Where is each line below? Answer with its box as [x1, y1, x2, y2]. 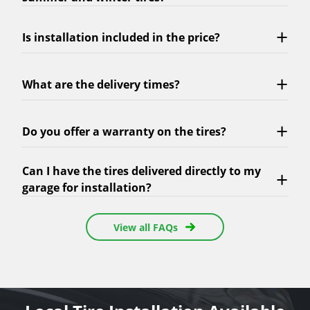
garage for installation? [22, 180, 152, 196]
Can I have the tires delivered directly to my [22, 163, 261, 179]
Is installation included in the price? [22, 29, 220, 45]
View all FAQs [113, 220, 178, 234]
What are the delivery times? [22, 76, 180, 92]
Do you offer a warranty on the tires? [22, 123, 226, 139]
